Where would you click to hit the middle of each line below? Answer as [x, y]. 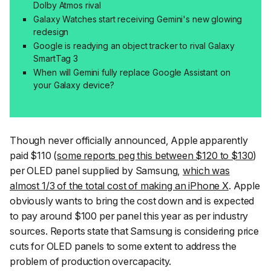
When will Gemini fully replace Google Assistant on [132, 73]
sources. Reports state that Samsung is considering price [134, 231]
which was [206, 171]
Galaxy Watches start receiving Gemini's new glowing [138, 19]
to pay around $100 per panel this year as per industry [129, 216]
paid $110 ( [34, 156]
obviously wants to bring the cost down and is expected [132, 201]
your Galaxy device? [74, 85]
